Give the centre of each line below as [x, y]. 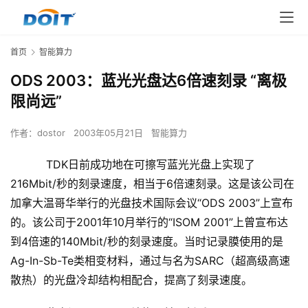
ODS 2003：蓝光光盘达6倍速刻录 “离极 [148, 81]
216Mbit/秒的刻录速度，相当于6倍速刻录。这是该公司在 [152, 184]
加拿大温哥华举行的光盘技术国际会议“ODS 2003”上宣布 [152, 203]
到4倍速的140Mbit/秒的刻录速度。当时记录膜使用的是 [147, 242]
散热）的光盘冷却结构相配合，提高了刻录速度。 [131, 280]
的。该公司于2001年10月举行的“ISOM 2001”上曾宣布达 [149, 222]
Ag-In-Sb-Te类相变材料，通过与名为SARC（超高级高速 [150, 261]
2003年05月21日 [110, 133]
